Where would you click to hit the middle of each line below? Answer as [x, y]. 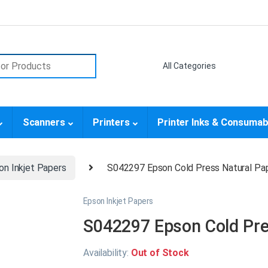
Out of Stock [160, 253]
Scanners [44, 123]
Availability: [107, 253]
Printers [111, 123]
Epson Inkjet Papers [118, 201]
